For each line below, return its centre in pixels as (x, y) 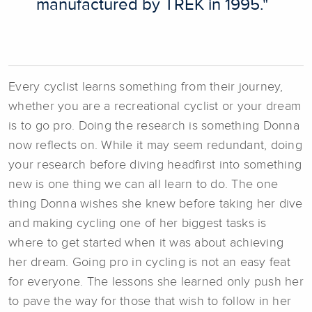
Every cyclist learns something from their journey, (146, 87)
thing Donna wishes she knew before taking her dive (156, 204)
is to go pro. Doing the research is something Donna (154, 126)
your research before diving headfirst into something (155, 165)
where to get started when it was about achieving (146, 243)
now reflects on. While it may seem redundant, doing (155, 146)
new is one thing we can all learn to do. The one (143, 185)
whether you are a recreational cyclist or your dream (155, 107)
